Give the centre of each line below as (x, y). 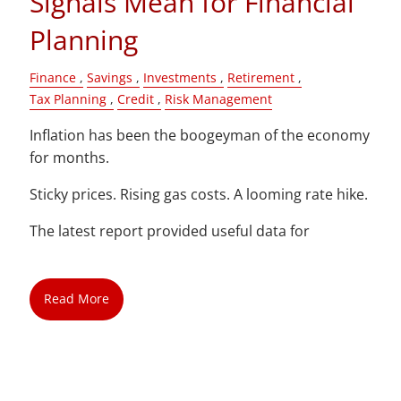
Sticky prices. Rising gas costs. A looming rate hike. (199, 194)
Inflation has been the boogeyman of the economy (200, 135)
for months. (70, 157)
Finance (53, 78)
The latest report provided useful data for (170, 230)
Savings (110, 78)
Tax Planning (68, 99)
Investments (180, 78)
